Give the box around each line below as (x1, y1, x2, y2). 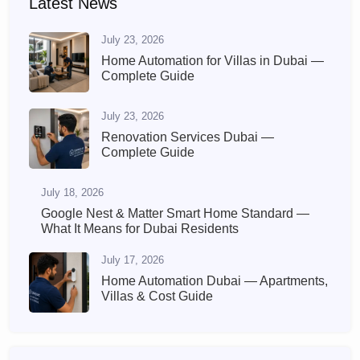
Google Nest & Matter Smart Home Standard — (41, 206, 309, 220)
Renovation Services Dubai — (101, 129, 274, 144)
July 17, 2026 (101, 253, 164, 266)
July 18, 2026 (41, 186, 104, 198)
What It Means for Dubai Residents (41, 221, 239, 235)
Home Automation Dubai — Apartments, (101, 273, 328, 288)
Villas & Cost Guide (101, 288, 213, 303)
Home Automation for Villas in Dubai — (101, 53, 324, 67)
